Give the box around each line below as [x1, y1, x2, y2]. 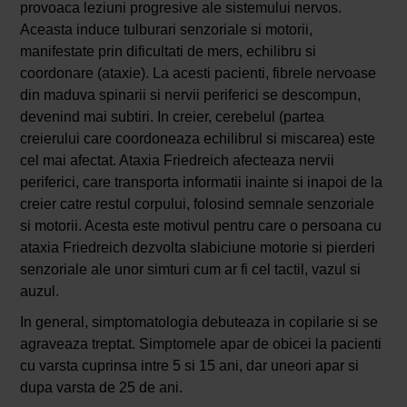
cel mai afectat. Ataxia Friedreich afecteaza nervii [19, 153, 334, 169]
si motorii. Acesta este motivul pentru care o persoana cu [19, 218, 382, 234]
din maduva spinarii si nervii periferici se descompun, [19, 87, 361, 104]
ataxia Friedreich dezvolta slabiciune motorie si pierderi [19, 240, 375, 256]
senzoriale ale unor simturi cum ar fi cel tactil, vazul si [19, 262, 361, 278]
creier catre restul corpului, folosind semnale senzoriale [19, 196, 374, 213]
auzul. [19, 283, 59, 300]
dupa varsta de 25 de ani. [19, 380, 183, 396]
